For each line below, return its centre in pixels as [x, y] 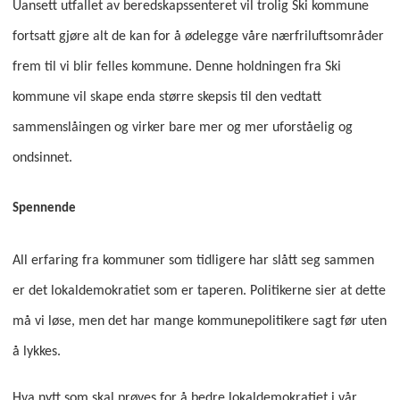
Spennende [44, 209]
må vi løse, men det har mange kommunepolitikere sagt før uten [199, 321]
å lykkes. [36, 351]
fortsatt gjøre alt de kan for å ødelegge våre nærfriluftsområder [198, 36]
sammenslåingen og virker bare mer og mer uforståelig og [182, 127]
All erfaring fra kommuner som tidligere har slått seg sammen [193, 260]
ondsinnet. [44, 158]
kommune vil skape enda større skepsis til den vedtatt [167, 97]
